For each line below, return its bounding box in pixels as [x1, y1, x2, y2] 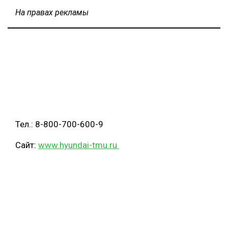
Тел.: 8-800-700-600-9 [15, 119, 105, 129]
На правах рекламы [15, 8, 89, 18]
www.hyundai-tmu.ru [38, 139, 119, 150]
